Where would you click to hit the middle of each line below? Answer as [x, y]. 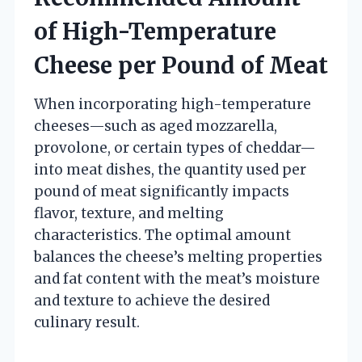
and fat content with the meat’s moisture [177, 278]
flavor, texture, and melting [129, 213]
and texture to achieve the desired [152, 300]
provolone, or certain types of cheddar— [175, 147]
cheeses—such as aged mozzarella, [156, 126]
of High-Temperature [155, 31]
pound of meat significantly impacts [162, 191]
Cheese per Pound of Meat [181, 65]
